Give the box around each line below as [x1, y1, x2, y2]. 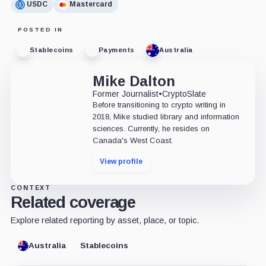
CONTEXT [10, 183, 52, 191]
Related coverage [10, 192, 136, 211]
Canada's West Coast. [92, 135, 173, 145]
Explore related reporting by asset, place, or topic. [10, 215, 199, 225]
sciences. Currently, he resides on [92, 123, 210, 133]
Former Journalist [92, 88, 159, 99]
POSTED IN [17, 26, 63, 33]
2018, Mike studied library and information [92, 112, 239, 121]
